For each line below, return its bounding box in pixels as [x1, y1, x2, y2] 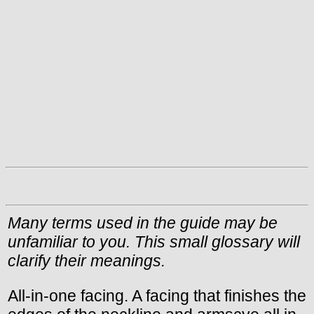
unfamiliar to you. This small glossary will [8, 232, 300, 251]
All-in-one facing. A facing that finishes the [8, 286, 306, 305]
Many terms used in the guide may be [8, 213, 278, 232]
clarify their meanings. [8, 251, 165, 270]
